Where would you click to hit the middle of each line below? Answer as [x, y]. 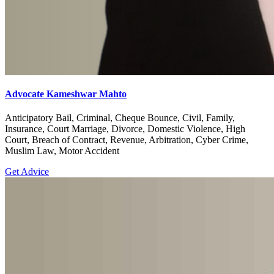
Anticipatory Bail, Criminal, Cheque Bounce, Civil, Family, [120, 117]
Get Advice [27, 171]
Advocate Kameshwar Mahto [66, 94]
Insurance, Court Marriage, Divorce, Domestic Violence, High [125, 128]
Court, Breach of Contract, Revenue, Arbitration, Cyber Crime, [127, 139]
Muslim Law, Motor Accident [62, 150]
